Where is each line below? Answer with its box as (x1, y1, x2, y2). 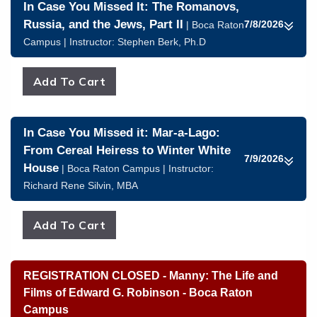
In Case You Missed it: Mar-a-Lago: (23, 126, 220, 139)
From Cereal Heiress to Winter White (23, 144, 231, 157)
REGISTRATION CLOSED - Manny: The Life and (23, 270, 278, 282)
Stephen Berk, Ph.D (117, 36, 206, 47)
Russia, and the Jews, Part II (23, 18, 183, 31)
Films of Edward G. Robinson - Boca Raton (23, 287, 253, 299)
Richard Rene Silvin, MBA (23, 180, 138, 191)
